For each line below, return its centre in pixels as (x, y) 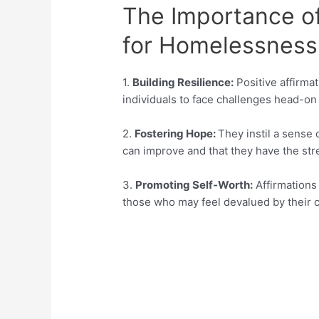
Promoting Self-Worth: (194, 185)
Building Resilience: (183, 83)
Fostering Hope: (177, 134)
